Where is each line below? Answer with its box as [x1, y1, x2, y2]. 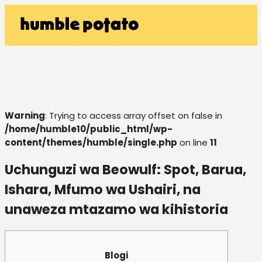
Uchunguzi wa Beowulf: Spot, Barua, [5, 160, 246, 180]
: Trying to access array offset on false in [45, 109, 222, 122]
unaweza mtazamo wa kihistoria [5, 200, 228, 219]
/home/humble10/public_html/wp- [5, 122, 173, 135]
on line [177, 136, 210, 149]
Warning [5, 109, 45, 122]
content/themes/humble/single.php [5, 136, 177, 149]
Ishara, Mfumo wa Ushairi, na [5, 180, 201, 199]
